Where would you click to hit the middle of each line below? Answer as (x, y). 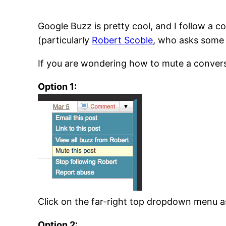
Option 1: (58, 87)
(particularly (65, 40)
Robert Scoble (123, 40)
